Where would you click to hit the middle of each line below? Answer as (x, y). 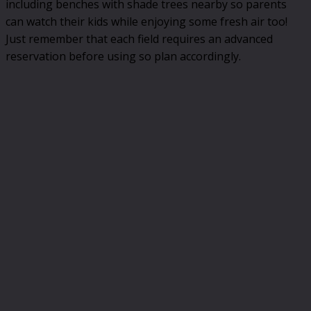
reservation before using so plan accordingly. (123, 57)
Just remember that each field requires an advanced (139, 39)
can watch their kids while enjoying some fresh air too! (146, 22)
